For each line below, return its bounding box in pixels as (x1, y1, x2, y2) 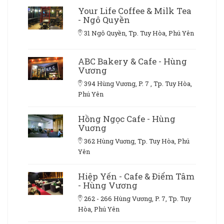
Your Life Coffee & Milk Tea (78, 4, 191, 16)
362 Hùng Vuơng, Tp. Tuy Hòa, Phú (84, 136, 189, 145)
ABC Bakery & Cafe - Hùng (78, 55, 187, 67)
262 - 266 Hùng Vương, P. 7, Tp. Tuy (84, 194, 191, 202)
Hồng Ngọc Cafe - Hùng (78, 112, 175, 124)
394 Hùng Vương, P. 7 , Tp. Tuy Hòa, (84, 79, 192, 87)
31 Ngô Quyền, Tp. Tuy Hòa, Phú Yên (84, 28, 194, 37)
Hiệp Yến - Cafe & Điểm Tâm (78, 170, 194, 182)
